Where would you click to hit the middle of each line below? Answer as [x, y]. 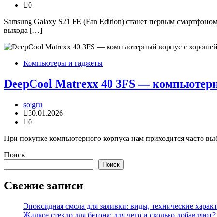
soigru [33, 105]
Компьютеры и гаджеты [63, 63]
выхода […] [23, 31]
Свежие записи [44, 185]
